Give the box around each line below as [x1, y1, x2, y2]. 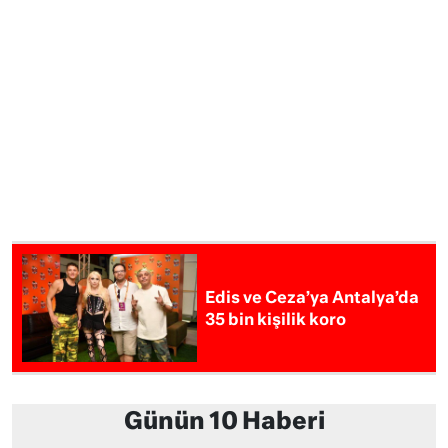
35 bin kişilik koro [205, 312, 347, 329]
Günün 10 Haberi [123, 410, 325, 434]
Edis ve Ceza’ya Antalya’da [205, 290, 420, 307]
